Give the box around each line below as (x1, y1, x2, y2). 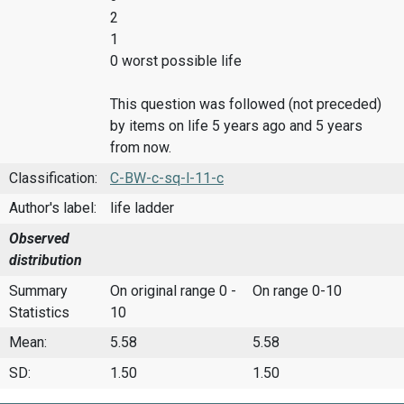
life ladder (110, 199, 174, 217)
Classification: (9, 169, 97, 187)
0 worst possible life (110, 52, 242, 70)
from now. (110, 139, 171, 157)
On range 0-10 (252, 281, 342, 299)
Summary (9, 281, 68, 299)
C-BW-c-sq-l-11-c (110, 169, 224, 187)
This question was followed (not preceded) (110, 96, 381, 114)
